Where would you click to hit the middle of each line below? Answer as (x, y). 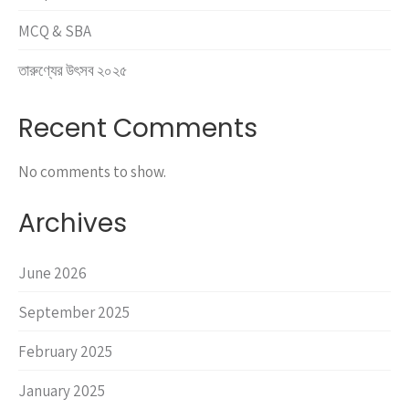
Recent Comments (138, 129)
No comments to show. (92, 172)
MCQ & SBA (55, 31)
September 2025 (74, 313)
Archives (73, 224)
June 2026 (52, 273)
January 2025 (62, 391)
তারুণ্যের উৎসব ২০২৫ (73, 71)
